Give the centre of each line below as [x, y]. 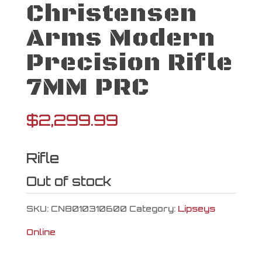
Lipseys [196, 208]
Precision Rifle [129, 63]
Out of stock [69, 181]
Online [41, 232]
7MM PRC [88, 88]
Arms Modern [120, 39]
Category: [153, 208]
